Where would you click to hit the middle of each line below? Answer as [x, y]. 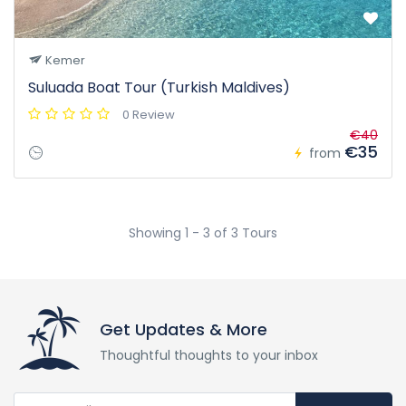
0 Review [149, 115]
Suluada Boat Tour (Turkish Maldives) [159, 88]
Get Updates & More [184, 330]
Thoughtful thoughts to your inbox [209, 356]
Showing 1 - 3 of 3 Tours [203, 233]
